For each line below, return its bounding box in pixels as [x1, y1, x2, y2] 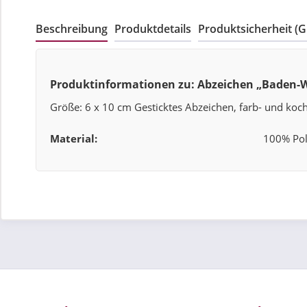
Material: [50, 132, 97, 146]
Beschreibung [36, 21, 108, 37]
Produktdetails [114, 21, 191, 37]
